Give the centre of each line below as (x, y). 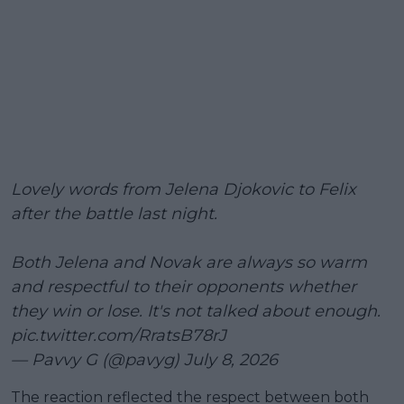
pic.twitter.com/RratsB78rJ (119, 335)
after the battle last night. (114, 213)
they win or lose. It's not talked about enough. (196, 311)
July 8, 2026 (231, 359)
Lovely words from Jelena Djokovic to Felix (184, 189)
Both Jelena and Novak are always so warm (189, 262)
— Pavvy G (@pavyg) (97, 359)
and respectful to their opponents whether (184, 286)
